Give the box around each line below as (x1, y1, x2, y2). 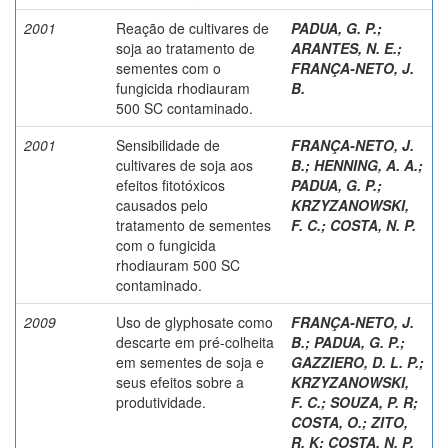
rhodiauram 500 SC (116, 254, 240, 275)
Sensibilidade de (116, 134, 220, 155)
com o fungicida (116, 234, 216, 255)
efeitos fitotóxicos (116, 174, 225, 195)
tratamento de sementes (116, 214, 271, 235)
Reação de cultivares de (116, 17, 269, 38)
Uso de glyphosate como (116, 311, 273, 332)
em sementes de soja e (116, 351, 264, 372)
